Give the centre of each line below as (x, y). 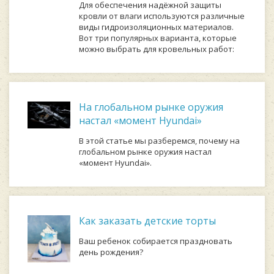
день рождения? (111, 252)
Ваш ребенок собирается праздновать (156, 241)
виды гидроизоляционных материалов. (156, 27)
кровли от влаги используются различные (162, 16)
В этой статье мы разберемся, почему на (159, 141)
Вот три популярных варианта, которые (158, 38)
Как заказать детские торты (147, 221)
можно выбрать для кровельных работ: (157, 49)
